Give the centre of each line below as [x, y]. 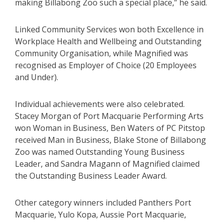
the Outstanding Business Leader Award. [91, 175]
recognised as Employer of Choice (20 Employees [106, 65]
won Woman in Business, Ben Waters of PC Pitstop [110, 128]
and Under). [37, 77]
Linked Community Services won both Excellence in [109, 29]
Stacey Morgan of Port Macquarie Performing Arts [109, 116]
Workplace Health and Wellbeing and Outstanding [108, 41]
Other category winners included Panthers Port [103, 202]
